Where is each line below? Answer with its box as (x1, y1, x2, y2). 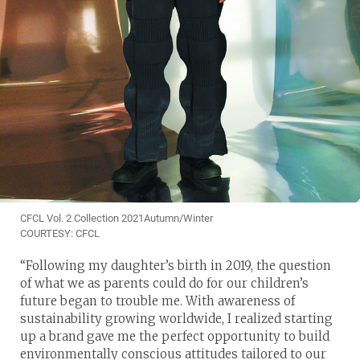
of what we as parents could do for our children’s (20, 275, 309, 291)
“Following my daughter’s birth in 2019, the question (20, 257, 331, 273)
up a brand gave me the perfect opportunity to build (20, 328, 329, 344)
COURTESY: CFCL (20, 227, 100, 239)
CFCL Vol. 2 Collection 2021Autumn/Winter (20, 211, 213, 224)
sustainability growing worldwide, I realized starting (20, 310, 333, 326)
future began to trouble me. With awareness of (20, 292, 295, 309)
